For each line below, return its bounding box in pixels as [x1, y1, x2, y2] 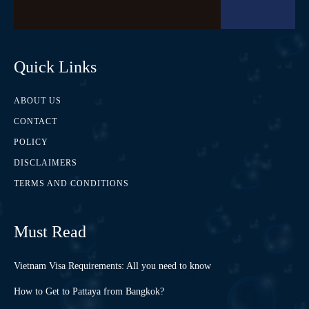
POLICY [14, 137, 48, 148]
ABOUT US [14, 96, 61, 106]
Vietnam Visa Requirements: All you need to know [14, 261, 211, 272]
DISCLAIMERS [14, 158, 77, 168]
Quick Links [14, 58, 97, 77]
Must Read [14, 223, 86, 241]
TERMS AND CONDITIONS [14, 179, 129, 189]
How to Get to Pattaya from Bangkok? [14, 286, 164, 297]
